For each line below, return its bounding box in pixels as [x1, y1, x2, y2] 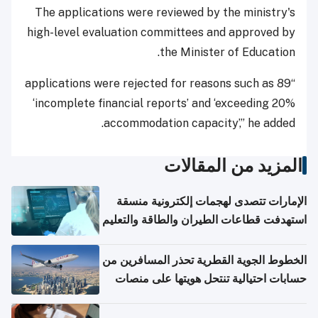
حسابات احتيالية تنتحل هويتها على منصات [115, 272, 307, 286]
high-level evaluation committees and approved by [27, 26, 295, 40]
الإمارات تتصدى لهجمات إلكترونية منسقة [116, 194, 307, 209]
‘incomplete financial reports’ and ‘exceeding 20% [33, 97, 295, 111]
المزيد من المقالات [164, 155, 302, 177]
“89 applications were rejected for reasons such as [25, 77, 274, 91]
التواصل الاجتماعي [221, 290, 307, 305]
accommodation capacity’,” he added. [104, 116, 295, 131]
